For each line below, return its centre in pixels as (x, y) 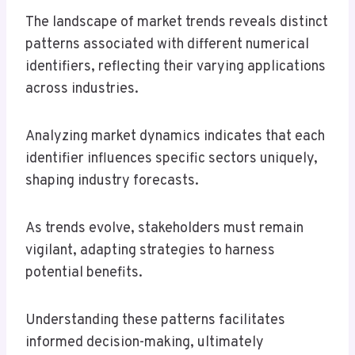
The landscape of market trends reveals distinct (177, 23)
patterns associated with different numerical (167, 45)
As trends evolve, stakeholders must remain (164, 229)
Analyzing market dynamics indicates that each (175, 137)
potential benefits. (84, 273)
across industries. (82, 90)
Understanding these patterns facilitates (155, 321)
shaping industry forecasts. (112, 181)
